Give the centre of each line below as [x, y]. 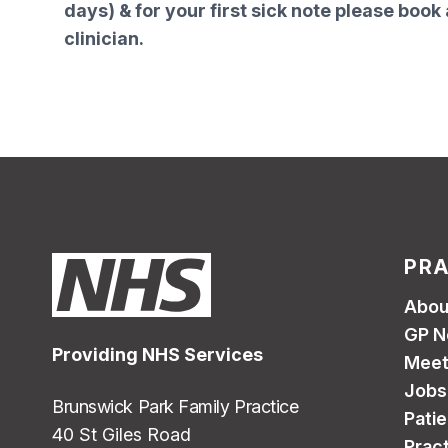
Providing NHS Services [157, 354]
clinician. [104, 38]
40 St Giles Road [121, 434]
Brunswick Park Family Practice [175, 406]
